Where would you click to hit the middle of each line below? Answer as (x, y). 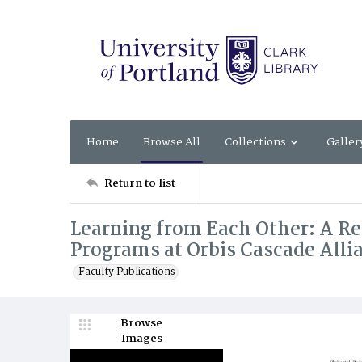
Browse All (172, 142)
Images (141, 339)
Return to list (140, 183)
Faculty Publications (127, 272)
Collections (255, 142)
